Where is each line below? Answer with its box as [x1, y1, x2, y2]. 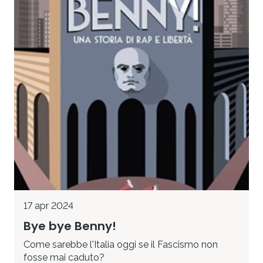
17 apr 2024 [23, 200, 73, 212]
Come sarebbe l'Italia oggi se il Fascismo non [23, 239, 218, 251]
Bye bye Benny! [23, 218, 116, 235]
